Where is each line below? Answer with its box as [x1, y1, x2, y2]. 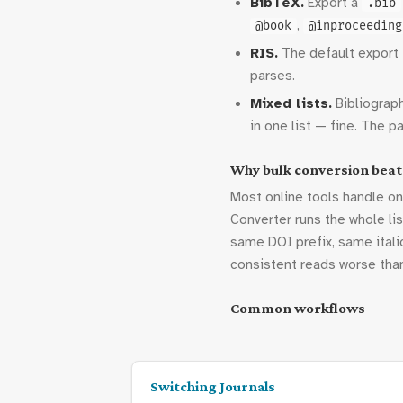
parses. [250, 67, 295, 84]
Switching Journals [150, 379, 275, 394]
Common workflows [230, 300, 365, 317]
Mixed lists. [250, 95, 332, 112]
